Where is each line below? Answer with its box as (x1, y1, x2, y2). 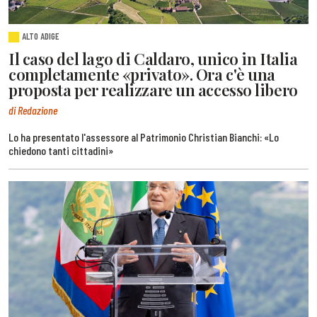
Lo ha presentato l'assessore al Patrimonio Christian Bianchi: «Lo (8, 130, 279, 144)
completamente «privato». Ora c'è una (8, 63, 275, 85)
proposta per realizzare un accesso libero (8, 79, 298, 100)
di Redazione (8, 103, 57, 117)
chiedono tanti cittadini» (8, 144, 113, 158)
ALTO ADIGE (22, 30, 60, 42)
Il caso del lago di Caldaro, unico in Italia (8, 47, 298, 69)
